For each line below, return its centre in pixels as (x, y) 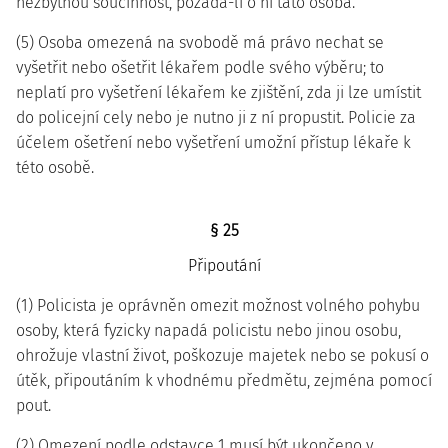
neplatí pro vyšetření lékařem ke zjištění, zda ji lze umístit (218, 92)
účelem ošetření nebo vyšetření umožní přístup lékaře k (213, 142)
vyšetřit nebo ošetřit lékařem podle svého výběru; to (200, 67)
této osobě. (55, 167)
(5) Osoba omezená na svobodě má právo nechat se (200, 42)
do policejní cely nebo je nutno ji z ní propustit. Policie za (216, 117)
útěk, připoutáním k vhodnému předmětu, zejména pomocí (224, 380)
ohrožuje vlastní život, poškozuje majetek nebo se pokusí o (222, 355)
